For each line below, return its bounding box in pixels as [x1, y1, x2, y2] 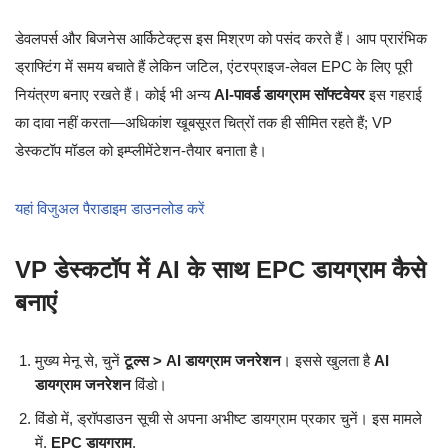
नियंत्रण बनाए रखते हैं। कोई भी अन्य [15, 86, 214, 104]
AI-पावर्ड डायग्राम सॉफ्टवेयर [214, 86, 365, 104]
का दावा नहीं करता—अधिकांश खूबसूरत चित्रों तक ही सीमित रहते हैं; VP [15, 114, 392, 132]
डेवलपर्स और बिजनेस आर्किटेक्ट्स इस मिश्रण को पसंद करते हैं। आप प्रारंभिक [15, 30, 427, 48]
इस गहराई [365, 86, 422, 104]
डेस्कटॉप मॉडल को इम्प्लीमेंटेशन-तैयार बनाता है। [15, 142, 267, 160]
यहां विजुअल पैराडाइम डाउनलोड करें [15, 200, 205, 218]
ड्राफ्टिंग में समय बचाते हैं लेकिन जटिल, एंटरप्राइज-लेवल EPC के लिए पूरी [15, 58, 412, 76]
